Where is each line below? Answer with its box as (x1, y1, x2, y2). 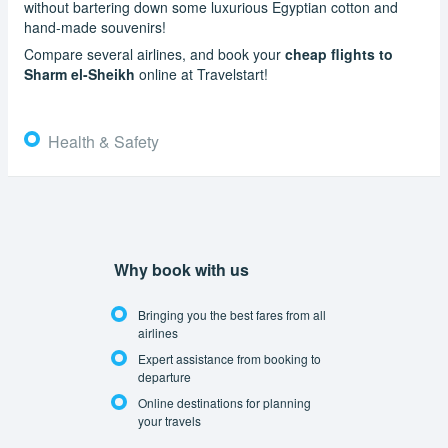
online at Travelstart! (135, 63, 268, 84)
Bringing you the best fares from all (138, 306, 326, 324)
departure (138, 368, 191, 386)
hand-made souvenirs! (24, 16, 166, 37)
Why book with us (114, 257, 249, 281)
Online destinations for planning (138, 394, 311, 412)
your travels (138, 412, 201, 430)
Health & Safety (48, 129, 159, 153)
